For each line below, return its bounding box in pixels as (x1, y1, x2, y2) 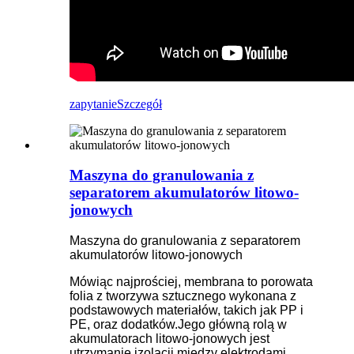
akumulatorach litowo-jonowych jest (70, 331, 269, 345)
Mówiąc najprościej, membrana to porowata (70, 274, 313, 288)
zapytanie (70, 96, 117, 111)
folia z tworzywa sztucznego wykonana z (70, 288, 296, 303)
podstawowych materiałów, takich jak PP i (70, 303, 303, 317)
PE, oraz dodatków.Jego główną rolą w (70, 317, 287, 331)
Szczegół (117, 96, 162, 111)
